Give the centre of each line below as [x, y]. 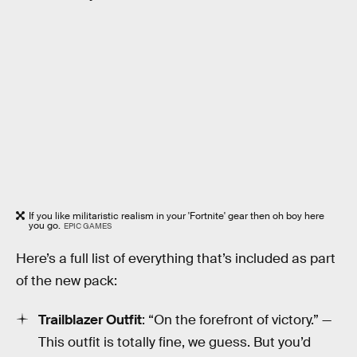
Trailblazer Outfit [90, 320]
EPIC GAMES [87, 226]
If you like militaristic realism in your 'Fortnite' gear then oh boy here [177, 216]
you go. [45, 226]
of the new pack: [67, 280]
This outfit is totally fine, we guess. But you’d [175, 343]
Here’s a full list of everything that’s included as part [176, 258]
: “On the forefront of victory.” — [237, 320]
